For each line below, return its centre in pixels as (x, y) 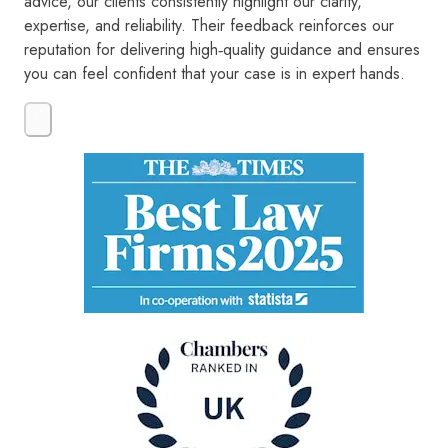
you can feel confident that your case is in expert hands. (214, 74)
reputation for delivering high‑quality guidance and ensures (222, 50)
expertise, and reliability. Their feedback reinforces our (209, 26)
